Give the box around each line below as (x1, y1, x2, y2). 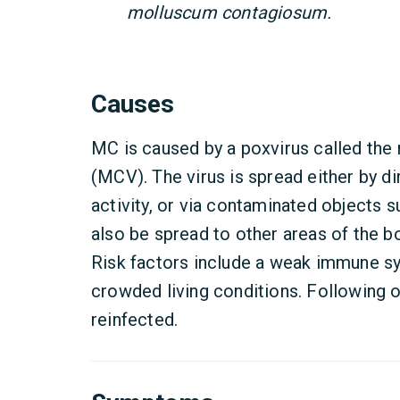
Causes (91, 89, 174, 119)
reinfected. (91, 309, 179, 330)
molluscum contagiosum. (127, 2, 332, 23)
